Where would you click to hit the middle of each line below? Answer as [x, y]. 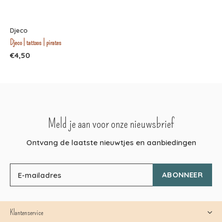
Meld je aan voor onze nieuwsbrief [111, 124]
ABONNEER [182, 175]
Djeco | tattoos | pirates [36, 43]
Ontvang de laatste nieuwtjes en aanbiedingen [111, 143]
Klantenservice [27, 213]
